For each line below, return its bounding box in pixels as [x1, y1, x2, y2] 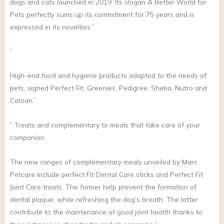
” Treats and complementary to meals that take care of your [10, 120, 200, 129]
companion [10, 133, 44, 142]
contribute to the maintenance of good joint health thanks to [10, 207, 202, 216]
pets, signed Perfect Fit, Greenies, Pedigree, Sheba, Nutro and [10, 83, 207, 92]
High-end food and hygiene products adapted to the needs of [10, 71, 206, 80]
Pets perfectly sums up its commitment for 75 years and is [10, 9, 194, 18]
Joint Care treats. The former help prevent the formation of [10, 182, 196, 191]
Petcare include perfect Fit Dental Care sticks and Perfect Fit [10, 170, 203, 179]
